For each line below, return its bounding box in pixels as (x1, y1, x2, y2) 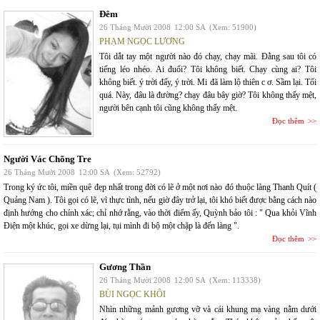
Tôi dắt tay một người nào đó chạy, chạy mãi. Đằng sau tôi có (99, 51, 316, 61)
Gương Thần (99, 261, 151, 272)
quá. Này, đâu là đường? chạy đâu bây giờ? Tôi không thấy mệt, (99, 90, 316, 100)
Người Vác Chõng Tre (4, 154, 91, 164)
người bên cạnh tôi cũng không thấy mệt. (99, 103, 239, 113)
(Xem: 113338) (209, 276, 261, 284)
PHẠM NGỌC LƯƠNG (99, 36, 185, 46)
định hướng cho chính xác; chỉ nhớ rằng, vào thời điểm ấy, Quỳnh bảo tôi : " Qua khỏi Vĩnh (4, 208, 316, 218)
